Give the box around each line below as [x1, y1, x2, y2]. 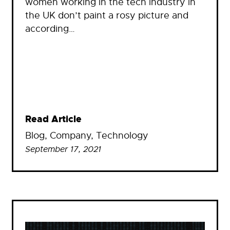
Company [50, 130, 91, 142]
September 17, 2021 [25, 144, 101, 155]
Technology [96, 130, 148, 142]
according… [25, 23, 75, 35]
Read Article [25, 113, 82, 126]
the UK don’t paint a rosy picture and [25, 10, 188, 22]
